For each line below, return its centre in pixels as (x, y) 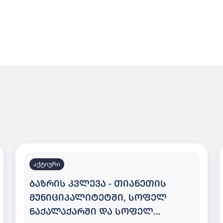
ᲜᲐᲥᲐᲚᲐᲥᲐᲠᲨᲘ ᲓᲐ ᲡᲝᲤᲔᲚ (91, 211)
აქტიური (47, 164)
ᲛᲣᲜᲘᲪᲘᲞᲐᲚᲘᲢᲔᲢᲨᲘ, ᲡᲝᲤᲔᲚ (98, 197)
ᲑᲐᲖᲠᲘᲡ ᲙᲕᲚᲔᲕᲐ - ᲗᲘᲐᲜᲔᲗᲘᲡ (71, 183)
